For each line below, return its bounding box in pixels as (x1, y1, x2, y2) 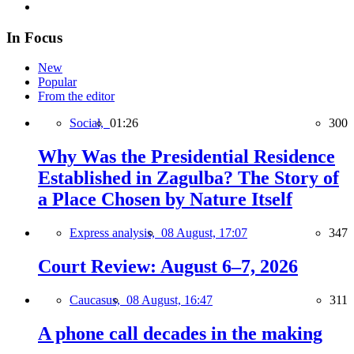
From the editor (38, 89, 115, 104)
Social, (70, 116, 110, 130)
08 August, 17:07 (161, 226, 247, 240)
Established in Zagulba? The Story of (38, 168, 339, 189)
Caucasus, (70, 292, 126, 307)
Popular (38, 75, 77, 89)
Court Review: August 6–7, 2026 (38, 256, 298, 277)
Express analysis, (70, 226, 161, 240)
